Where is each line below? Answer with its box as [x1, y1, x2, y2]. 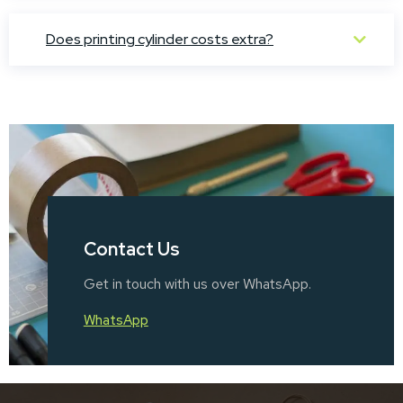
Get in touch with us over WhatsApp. [83, 274, 311, 294]
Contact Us [83, 237, 180, 262]
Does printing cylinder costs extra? [46, 30, 273, 49]
